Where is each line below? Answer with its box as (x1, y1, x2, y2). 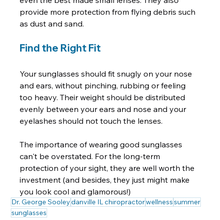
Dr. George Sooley (11, 197, 71, 207)
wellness (146, 197, 173, 207)
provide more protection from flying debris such (20, 7, 198, 17)
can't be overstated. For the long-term (20, 151, 163, 162)
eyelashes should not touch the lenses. (20, 116, 163, 126)
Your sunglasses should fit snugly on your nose (20, 69, 194, 79)
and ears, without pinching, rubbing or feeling (20, 81, 188, 91)
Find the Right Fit (20, 42, 101, 55)
